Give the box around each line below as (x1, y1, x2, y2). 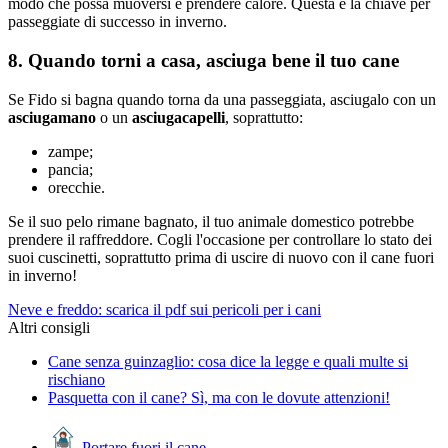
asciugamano (8, 108, 96, 126)
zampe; (48, 142, 93, 160)
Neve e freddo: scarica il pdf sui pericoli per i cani (8, 300, 321, 318)
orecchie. (48, 178, 105, 196)
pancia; (48, 160, 93, 178)
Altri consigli (8, 318, 90, 336)
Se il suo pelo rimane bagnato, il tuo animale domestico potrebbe (8, 212, 414, 230)
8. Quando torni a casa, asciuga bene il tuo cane (8, 50, 399, 72)
